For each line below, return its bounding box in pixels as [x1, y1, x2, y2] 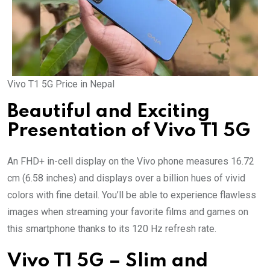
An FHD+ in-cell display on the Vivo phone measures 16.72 [7, 155, 254, 167]
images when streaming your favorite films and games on [7, 206, 248, 218]
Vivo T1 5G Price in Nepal [7, 78, 115, 90]
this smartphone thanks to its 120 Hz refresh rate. [7, 222, 216, 234]
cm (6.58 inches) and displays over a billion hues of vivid [7, 172, 245, 184]
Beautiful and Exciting [7, 102, 210, 121]
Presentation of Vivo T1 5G [7, 121, 250, 140]
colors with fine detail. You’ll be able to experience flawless [7, 189, 256, 201]
